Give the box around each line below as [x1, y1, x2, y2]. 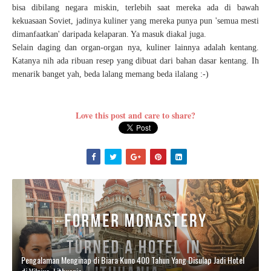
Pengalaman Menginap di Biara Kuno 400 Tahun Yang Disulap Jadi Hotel [21, 253, 244, 266]
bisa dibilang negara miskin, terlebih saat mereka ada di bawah [12, 3, 259, 12]
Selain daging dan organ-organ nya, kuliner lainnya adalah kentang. [12, 43, 259, 52]
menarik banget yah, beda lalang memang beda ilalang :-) [12, 70, 209, 79]
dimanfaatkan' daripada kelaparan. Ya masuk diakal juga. [12, 30, 206, 39]
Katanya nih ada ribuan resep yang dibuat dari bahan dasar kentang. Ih [12, 56, 259, 65]
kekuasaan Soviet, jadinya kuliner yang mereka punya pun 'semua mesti [12, 16, 259, 25]
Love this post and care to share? [76, 109, 195, 122]
